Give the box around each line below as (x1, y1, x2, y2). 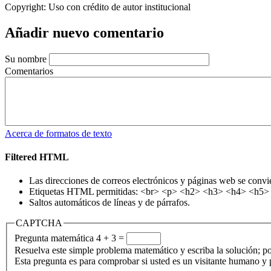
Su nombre (5, 53, 47, 64)
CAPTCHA (16, 218, 62, 229)
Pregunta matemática (15, 232, 94, 243)
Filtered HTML (5, 152, 69, 163)
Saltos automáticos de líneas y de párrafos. (29, 197, 190, 208)
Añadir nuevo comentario (5, 24, 164, 41)
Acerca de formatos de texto (5, 128, 112, 139)
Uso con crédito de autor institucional (46, 1, 191, 12)
